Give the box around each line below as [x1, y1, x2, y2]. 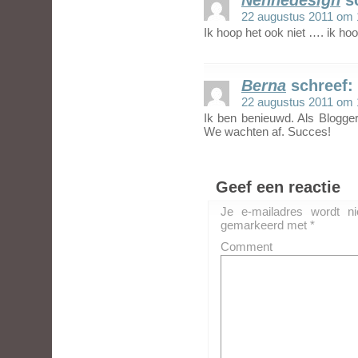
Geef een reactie [216, 178, 340, 197]
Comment [221, 240, 272, 254]
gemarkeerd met [221, 218, 310, 233]
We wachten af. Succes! [204, 125, 331, 139]
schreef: [291, 77, 353, 95]
